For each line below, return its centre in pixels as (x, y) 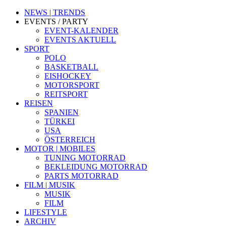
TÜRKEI (60, 121)
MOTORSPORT (72, 85)
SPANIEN (62, 112)
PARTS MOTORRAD (81, 176)
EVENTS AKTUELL (80, 40)
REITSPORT (66, 94)
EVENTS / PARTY (56, 21)
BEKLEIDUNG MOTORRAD (96, 167)
